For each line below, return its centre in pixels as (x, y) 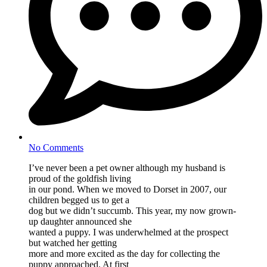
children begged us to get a (79, 200)
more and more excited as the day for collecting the (124, 254)
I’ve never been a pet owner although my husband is (127, 168)
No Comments (56, 148)
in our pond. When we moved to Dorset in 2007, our (128, 190)
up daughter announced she (80, 222)
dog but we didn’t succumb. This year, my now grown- (132, 211)
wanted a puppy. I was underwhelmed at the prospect (128, 232)
